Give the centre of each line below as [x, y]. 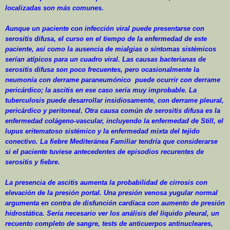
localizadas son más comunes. [54, 8]
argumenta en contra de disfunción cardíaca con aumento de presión [115, 203]
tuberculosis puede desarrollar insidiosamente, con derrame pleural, [114, 101]
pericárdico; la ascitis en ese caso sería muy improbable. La [101, 90]
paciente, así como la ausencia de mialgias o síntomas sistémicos [111, 49]
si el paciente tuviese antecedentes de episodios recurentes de [104, 152]
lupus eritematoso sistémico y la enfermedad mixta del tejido [102, 131]
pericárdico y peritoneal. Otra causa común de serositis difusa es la [113, 111]
